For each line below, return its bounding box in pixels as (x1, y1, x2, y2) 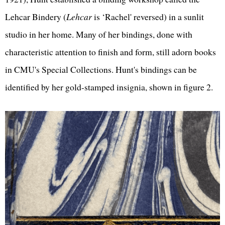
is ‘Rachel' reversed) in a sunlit (92, 10, 204, 23)
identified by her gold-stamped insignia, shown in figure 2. (5, 80, 216, 93)
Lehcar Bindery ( (5, 10, 66, 23)
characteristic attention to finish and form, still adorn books (5, 45, 216, 58)
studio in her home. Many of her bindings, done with (5, 28, 192, 40)
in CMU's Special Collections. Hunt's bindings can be (5, 63, 197, 75)
